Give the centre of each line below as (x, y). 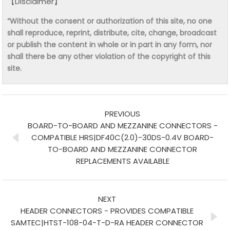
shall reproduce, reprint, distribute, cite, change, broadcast (112, 33)
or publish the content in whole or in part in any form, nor (110, 44)
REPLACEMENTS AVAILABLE (122, 161)
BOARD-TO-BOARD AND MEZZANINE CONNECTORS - (122, 125)
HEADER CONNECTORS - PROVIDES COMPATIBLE (107, 210)
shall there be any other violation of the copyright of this (109, 56)
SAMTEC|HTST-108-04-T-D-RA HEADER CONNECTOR (107, 222)
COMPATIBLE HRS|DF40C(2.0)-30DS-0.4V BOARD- (123, 137)
